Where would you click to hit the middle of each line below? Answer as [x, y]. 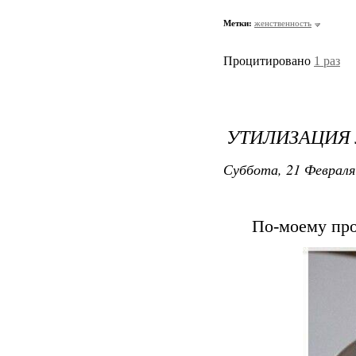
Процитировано [269, 61]
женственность [283, 23]
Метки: [238, 23]
